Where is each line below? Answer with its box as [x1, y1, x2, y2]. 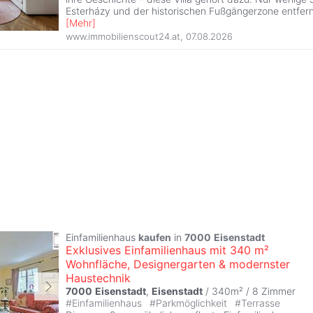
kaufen [138, 231, 171, 243]
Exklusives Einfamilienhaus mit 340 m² [66, 242, 269, 257]
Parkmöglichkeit [156, 296, 230, 309]
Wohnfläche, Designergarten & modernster [66, 256, 290, 271]
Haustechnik [66, 270, 131, 285]
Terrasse [241, 296, 280, 309]
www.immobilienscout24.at [66, 30, 180, 42]
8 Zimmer [252, 284, 296, 297]
